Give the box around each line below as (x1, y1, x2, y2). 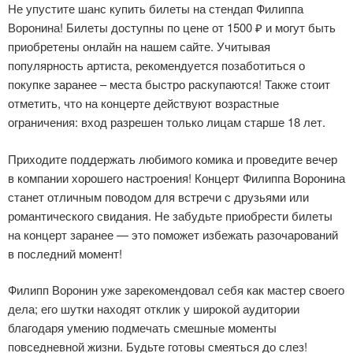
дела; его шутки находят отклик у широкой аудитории (8, 300, 299, 317)
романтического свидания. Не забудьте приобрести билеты (8, 206, 333, 224)
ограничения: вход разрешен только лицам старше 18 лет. (8, 113, 325, 130)
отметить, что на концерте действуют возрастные (8, 95, 279, 111)
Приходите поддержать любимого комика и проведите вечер (8, 150, 337, 167)
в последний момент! (8, 244, 122, 262)
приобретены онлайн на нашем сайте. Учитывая (8, 38, 270, 54)
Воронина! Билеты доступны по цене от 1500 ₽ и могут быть (8, 19, 336, 35)
